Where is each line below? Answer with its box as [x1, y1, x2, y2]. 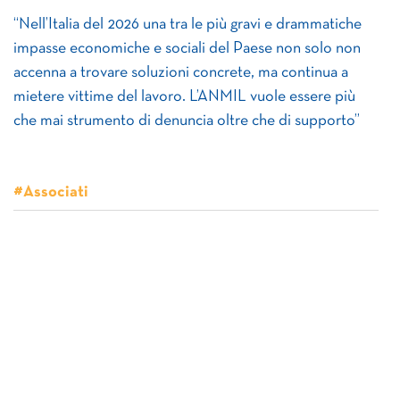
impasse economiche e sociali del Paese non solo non [13, 41, 361, 56]
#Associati [13, 185, 88, 200]
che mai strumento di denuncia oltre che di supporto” [13, 113, 360, 129]
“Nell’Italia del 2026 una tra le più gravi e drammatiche [13, 17, 362, 32]
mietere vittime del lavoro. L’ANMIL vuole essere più [13, 89, 355, 104]
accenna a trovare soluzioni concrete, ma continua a [13, 65, 348, 80]
